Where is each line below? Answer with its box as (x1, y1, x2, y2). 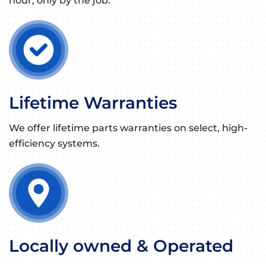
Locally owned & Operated (9, 236, 233, 256)
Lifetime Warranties (9, 93, 177, 113)
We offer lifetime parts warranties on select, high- (9, 122, 248, 134)
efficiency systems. (9, 138, 100, 150)
